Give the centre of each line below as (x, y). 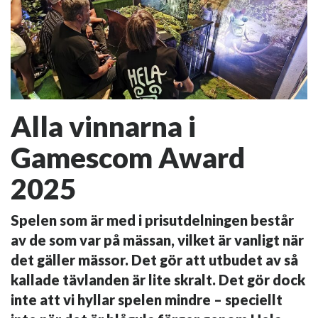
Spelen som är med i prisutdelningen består (152, 220)
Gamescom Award (128, 158)
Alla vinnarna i (103, 127)
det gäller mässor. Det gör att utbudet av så (154, 260)
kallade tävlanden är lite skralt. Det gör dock (158, 280)
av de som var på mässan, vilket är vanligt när (157, 240)
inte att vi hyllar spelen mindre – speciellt (147, 300)
